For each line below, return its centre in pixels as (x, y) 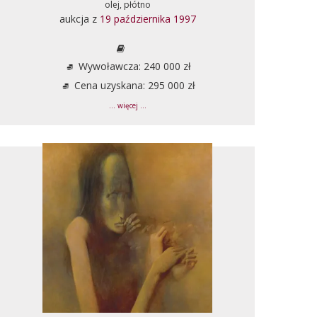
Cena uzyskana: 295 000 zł (133, 85)
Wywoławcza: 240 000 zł (133, 66)
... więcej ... (127, 105)
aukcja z (79, 18)
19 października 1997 (148, 18)
